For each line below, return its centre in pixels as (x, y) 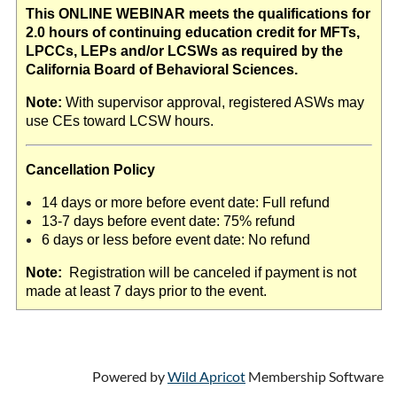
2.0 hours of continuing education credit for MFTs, (192, 32)
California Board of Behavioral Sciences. (163, 69)
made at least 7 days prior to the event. (146, 291)
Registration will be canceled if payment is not (210, 272)
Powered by (130, 376)
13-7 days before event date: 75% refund (168, 221)
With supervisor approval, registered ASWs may (213, 102)
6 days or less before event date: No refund (175, 239)
